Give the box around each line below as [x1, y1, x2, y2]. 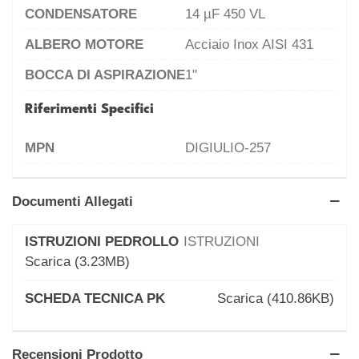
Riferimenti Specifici [25, 102, 154, 116]
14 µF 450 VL [185, 6, 265, 22]
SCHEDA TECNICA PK [25, 290, 165, 306]
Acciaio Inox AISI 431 [185, 36, 313, 52]
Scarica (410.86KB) [217, 290, 334, 306]
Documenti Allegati [12, 193, 133, 209]
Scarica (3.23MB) [25, 253, 130, 269]
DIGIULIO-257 [185, 139, 271, 155]
